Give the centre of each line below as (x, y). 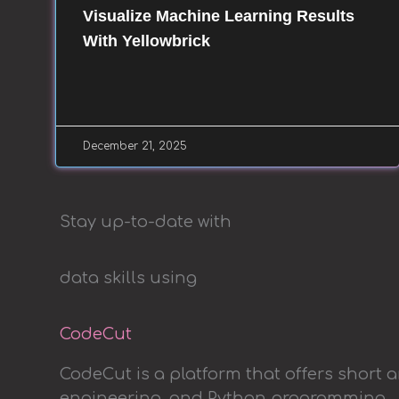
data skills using (128, 277)
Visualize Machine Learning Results (219, 16)
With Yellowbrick (147, 41)
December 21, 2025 (135, 146)
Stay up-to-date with (146, 221)
